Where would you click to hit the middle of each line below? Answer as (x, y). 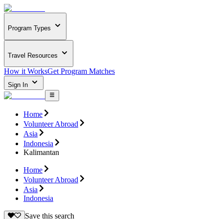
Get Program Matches (81, 71)
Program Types (29, 28)
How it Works (26, 71)
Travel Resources (33, 55)
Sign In (19, 85)
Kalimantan (41, 152)
